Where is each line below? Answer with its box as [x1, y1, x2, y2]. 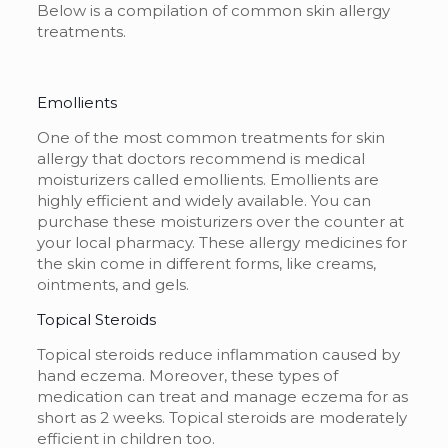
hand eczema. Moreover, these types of [36, 365, 338, 385]
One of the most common [36, 127, 241, 147]
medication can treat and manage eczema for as [36, 386, 408, 406]
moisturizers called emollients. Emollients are [36, 169, 379, 189]
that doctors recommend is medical [87, 148, 365, 168]
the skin [36, 253, 96, 273]
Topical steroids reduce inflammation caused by [36, 344, 400, 364]
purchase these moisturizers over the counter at [36, 211, 404, 231]
